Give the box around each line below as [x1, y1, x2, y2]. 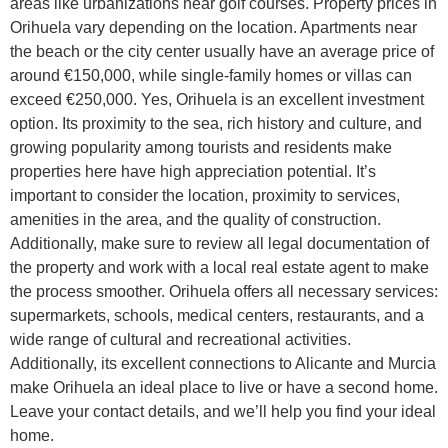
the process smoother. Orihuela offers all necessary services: [10, 283, 438, 301]
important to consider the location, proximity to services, [10, 187, 400, 205]
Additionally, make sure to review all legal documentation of [10, 235, 429, 253]
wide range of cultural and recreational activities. [10, 331, 351, 349]
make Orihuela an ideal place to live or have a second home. [10, 379, 438, 397]
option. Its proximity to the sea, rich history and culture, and [10, 115, 422, 133]
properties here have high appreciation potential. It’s [10, 163, 376, 181]
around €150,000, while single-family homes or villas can [10, 67, 412, 85]
